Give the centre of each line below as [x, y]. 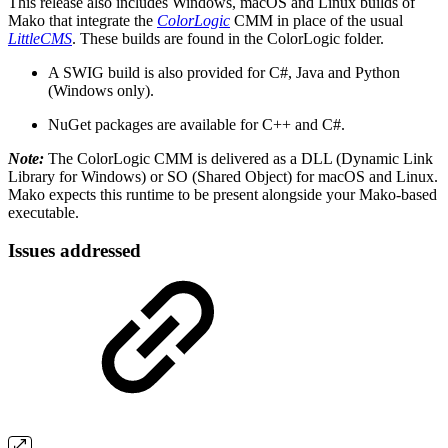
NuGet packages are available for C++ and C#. [196, 124]
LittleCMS [40, 38]
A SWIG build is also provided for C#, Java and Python [224, 72]
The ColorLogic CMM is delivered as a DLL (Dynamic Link [238, 158]
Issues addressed [74, 251]
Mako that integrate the [82, 20]
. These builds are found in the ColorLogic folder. [228, 38]
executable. [43, 212]
